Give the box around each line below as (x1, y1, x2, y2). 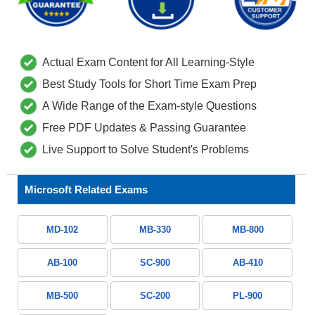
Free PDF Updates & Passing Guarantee (42, 122, 246, 134)
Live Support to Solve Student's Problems (42, 143, 249, 156)
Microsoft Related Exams (25, 184, 148, 196)
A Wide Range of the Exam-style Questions (42, 100, 257, 112)
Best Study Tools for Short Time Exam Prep (42, 78, 257, 91)
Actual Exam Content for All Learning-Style (42, 56, 255, 69)
